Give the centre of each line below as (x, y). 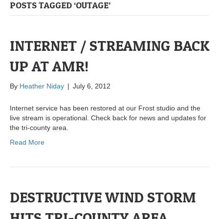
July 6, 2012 (92, 86)
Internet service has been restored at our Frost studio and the (105, 108)
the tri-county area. (39, 128)
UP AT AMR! (49, 66)
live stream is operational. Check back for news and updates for (108, 118)
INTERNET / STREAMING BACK (109, 46)
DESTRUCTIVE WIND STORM (103, 197)
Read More (27, 142)
